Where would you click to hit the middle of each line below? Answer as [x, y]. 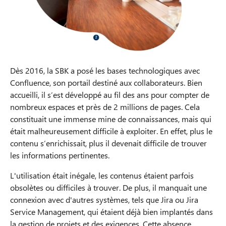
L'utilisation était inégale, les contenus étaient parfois [102, 176]
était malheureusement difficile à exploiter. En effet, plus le [111, 131]
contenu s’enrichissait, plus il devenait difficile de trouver [108, 143]
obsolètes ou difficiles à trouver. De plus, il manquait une [108, 188]
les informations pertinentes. [60, 155]
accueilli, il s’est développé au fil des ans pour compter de [110, 95]
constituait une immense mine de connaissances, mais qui [111, 119]
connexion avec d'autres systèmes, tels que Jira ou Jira [104, 200]
